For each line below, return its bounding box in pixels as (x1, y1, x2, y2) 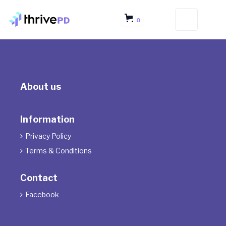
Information (20, 114, 75, 125)
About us (20, 81, 61, 92)
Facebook (25, 190, 59, 199)
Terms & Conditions (25, 146, 92, 155)
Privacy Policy (25, 132, 71, 140)
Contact (20, 173, 58, 183)
